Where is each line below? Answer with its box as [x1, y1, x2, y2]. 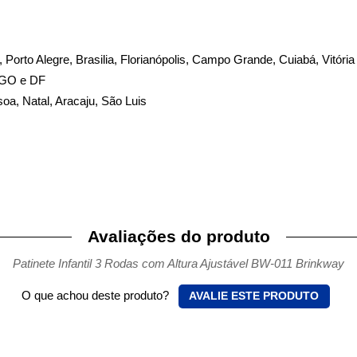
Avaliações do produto [87, 227, 270, 245]
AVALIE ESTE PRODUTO [189, 290, 319, 302]
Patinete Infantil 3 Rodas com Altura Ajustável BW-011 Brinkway [13, 257, 344, 270]
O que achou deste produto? [21, 288, 172, 302]
